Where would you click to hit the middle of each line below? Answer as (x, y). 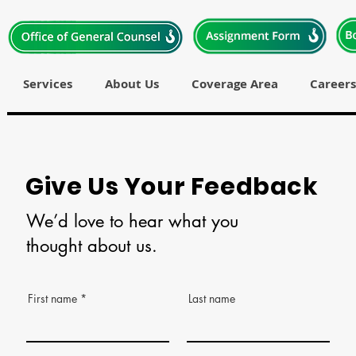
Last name (212, 298)
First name (52, 298)
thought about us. (92, 246)
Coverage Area (234, 84)
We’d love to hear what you (132, 221)
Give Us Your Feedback (172, 187)
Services (48, 84)
